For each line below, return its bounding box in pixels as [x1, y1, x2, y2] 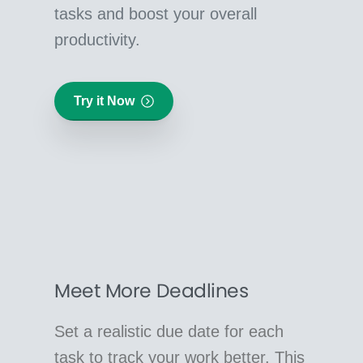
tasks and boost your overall [54, 5, 258, 23]
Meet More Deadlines [54, 276, 249, 304]
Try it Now [74, 94, 135, 109]
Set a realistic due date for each [54, 322, 284, 340]
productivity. [54, 31, 141, 49]
